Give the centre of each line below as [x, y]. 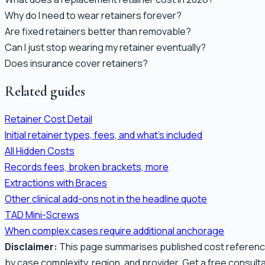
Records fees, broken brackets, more [87, 167]
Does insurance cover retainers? [76, 63]
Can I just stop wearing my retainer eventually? [105, 47]
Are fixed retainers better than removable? [98, 31]
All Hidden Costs [40, 151]
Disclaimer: [31, 246]
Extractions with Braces [56, 182]
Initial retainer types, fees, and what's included [104, 135]
